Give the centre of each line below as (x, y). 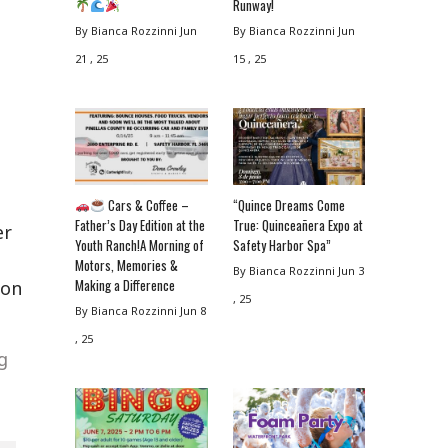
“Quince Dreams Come (288, 204)
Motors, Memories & (127, 264)
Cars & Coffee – (146, 204)
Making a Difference (125, 284)
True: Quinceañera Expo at (297, 224)
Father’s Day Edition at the (140, 224)
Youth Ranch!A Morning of (140, 244)
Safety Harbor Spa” (281, 244)
